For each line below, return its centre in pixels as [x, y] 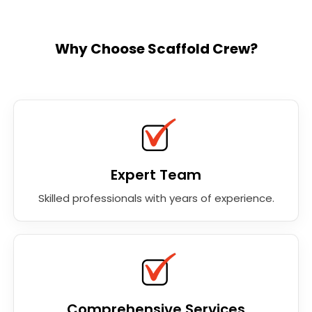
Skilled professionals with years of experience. [156, 198]
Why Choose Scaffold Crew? [156, 48]
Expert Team [156, 174]
